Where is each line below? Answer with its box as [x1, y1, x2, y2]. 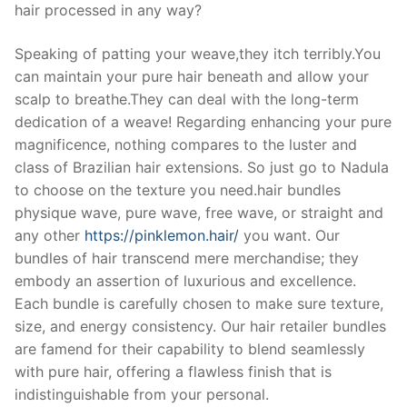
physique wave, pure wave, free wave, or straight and [15, 203, 383, 222]
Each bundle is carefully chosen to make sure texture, [15, 293, 383, 313]
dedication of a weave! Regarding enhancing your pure [15, 112, 392, 131]
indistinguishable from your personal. [15, 384, 269, 403]
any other [15, 225, 84, 244]
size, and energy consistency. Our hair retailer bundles [15, 316, 386, 335]
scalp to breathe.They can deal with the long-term [15, 89, 359, 108]
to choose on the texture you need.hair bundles [15, 180, 341, 199]
